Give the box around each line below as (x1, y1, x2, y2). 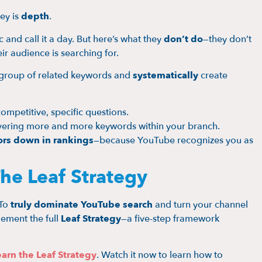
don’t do (164, 32, 203, 46)
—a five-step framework (121, 212, 219, 225)
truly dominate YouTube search (11, 198, 153, 211)
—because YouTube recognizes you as (94, 133, 253, 147)
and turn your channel (153, 198, 248, 211)
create (198, 69, 227, 82)
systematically (133, 69, 198, 82)
